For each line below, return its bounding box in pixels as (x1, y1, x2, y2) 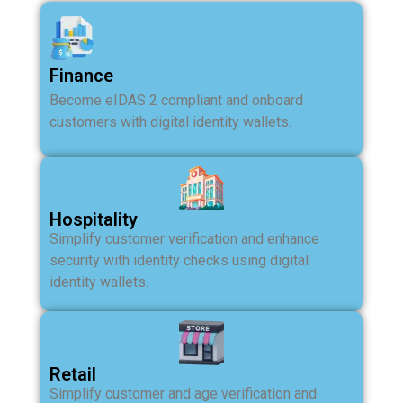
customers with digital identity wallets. (49, 113, 291, 131)
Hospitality (49, 209, 138, 231)
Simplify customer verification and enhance (49, 230, 319, 248)
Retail (49, 363, 96, 386)
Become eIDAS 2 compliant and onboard (49, 92, 303, 110)
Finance (49, 65, 113, 87)
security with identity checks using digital (49, 252, 309, 270)
